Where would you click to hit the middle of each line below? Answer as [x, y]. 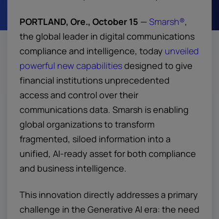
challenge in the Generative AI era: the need [109, 209]
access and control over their [79, 95]
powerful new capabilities [71, 66]
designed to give [157, 66]
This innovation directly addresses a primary [109, 195]
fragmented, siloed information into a [95, 139]
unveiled [182, 51]
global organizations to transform [87, 124]
